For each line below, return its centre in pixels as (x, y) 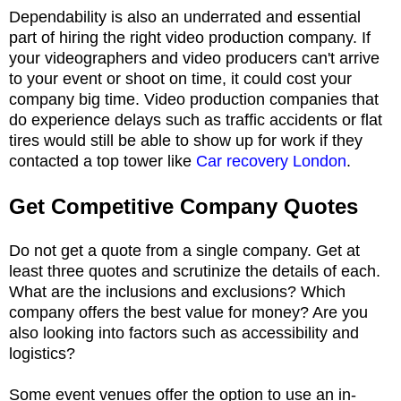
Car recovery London (271, 161)
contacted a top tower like (102, 161)
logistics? (44, 353)
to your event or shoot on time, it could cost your (180, 78)
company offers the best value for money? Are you (188, 312)
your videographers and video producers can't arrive (194, 58)
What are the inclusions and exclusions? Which (177, 291)
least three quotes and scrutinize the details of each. (195, 271)
